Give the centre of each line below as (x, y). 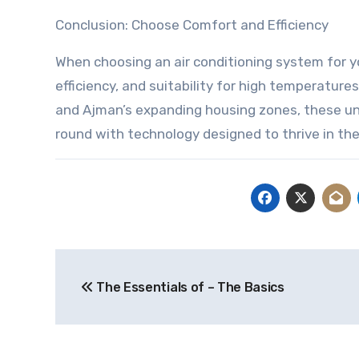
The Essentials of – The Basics (189, 287)
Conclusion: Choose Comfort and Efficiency (192, 25)
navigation (119, 297)
